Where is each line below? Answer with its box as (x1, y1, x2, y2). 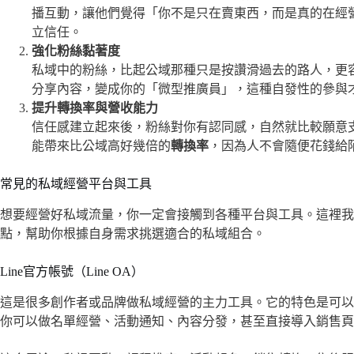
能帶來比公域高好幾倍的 (32, 139, 171, 153)
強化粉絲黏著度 (32, 44, 120, 58)
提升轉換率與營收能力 (32, 101, 158, 115)
